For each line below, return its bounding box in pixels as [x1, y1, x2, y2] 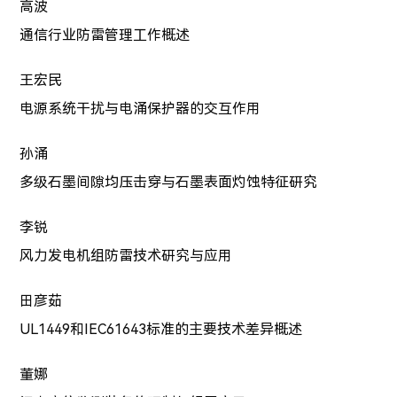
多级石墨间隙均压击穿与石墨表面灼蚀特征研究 [19, 174, 318, 191]
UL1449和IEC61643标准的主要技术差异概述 [19, 321, 303, 339]
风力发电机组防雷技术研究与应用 [19, 247, 233, 265]
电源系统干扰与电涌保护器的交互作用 [19, 100, 261, 118]
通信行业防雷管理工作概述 [19, 27, 191, 44]
